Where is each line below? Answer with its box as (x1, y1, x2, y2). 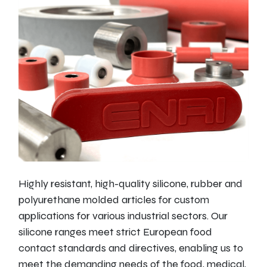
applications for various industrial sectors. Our (18, 209, 228, 222)
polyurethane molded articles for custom (18, 193, 209, 206)
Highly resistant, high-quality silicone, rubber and (18, 176, 243, 190)
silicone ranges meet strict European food (18, 225, 212, 238)
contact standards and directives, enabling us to (18, 241, 243, 254)
